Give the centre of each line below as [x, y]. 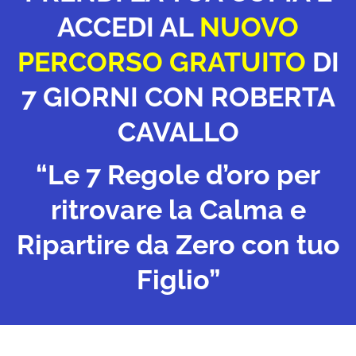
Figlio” [178, 279]
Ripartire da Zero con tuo [178, 244]
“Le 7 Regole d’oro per [178, 174]
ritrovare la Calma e [178, 209]
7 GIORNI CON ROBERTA [178, 97]
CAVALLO [178, 132]
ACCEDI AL [125, 27]
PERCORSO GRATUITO [161, 62]
